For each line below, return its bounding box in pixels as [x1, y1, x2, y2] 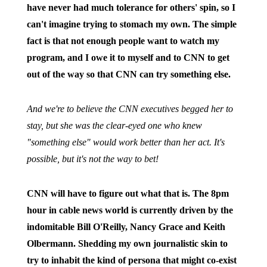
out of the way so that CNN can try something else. [26, 69, 231, 79]
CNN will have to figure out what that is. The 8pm [26, 188, 229, 198]
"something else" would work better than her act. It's [26, 137, 225, 147]
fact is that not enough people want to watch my [26, 36, 219, 46]
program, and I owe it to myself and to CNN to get [26, 52, 229, 63]
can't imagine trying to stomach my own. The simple [26, 19, 237, 29]
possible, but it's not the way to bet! [26, 154, 159, 164]
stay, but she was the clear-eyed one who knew [26, 120, 202, 131]
